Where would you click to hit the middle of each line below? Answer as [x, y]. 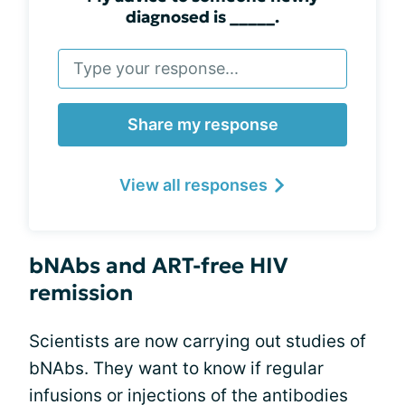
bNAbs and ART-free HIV [158, 266]
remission [81, 293]
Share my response [202, 124]
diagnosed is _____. [202, 17]
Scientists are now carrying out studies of [198, 341]
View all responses [193, 185]
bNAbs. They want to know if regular [176, 368]
